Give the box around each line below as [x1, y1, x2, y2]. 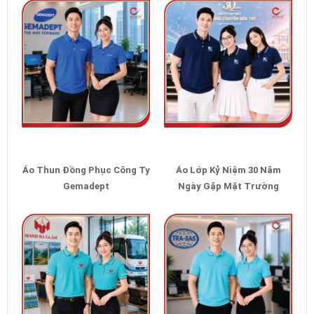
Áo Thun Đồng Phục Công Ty [22, 164, 150, 175]
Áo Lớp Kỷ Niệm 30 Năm [175, 164, 281, 175]
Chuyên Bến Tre [193, 196, 263, 207]
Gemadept [62, 180, 109, 191]
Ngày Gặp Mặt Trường [177, 180, 279, 191]
